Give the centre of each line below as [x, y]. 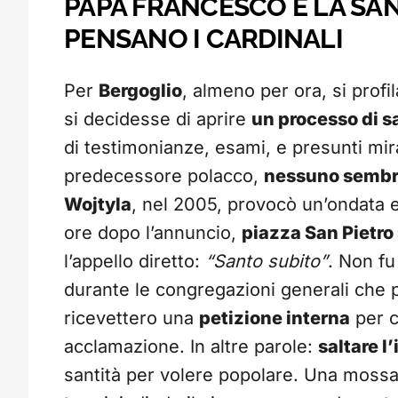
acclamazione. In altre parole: [191, 347]
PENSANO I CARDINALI [203, 39]
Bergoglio [140, 91]
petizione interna [275, 318]
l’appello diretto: [135, 262]
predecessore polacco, [164, 176]
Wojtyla [98, 205]
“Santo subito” [267, 262]
